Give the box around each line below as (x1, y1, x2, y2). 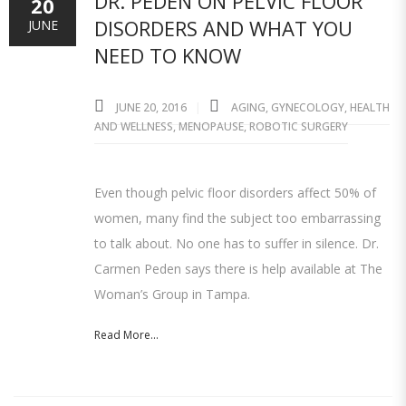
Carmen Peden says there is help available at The (94, 259, 382, 277)
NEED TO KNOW (94, 41, 241, 69)
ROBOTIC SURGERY (249, 118, 348, 134)
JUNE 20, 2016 (113, 99, 189, 115)
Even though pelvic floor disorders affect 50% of (94, 183, 376, 201)
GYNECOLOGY (271, 99, 344, 115)
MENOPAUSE (179, 118, 244, 134)
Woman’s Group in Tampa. (94, 285, 257, 303)
